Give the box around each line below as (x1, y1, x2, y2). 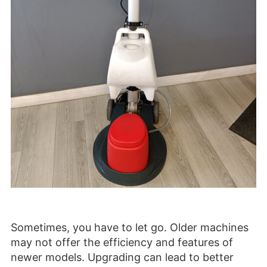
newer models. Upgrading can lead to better (11, 251, 234, 264)
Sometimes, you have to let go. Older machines (11, 221, 249, 234)
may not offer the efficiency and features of (11, 236, 233, 249)
